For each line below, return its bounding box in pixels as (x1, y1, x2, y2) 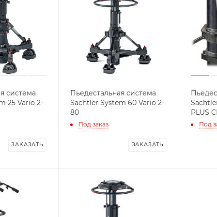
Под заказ (78, 120, 109, 128)
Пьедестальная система (70, 89, 156, 97)
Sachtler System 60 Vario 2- (70, 98, 165, 107)
